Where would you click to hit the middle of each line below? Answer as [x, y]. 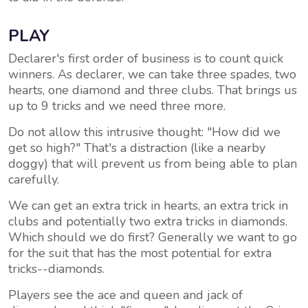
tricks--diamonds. [56, 269]
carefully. [34, 179]
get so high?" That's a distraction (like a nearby [137, 148]
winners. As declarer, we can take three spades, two [152, 74]
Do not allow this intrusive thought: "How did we [144, 132]
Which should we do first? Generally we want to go [153, 237]
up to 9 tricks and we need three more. [117, 106]
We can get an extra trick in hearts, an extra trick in [148, 206]
